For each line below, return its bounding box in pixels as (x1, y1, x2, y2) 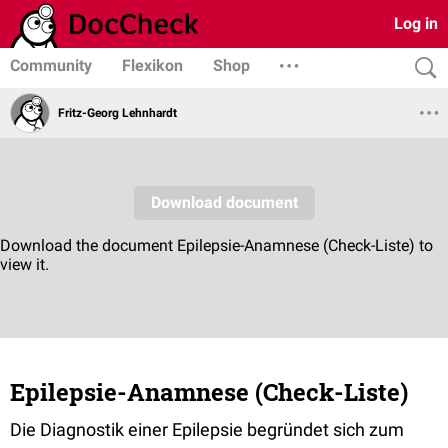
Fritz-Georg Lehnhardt (58, 106, 177, 120)
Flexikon (122, 56, 183, 75)
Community (10, 56, 92, 75)
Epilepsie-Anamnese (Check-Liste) (10, 376, 408, 408)
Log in (394, 14, 438, 33)
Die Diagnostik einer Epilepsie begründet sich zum (10, 419, 404, 440)
